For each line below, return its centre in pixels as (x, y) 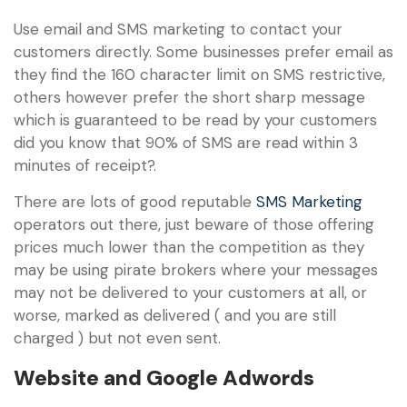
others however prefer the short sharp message (189, 98)
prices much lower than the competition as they (189, 247)
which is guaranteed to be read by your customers (195, 120)
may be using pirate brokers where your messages (196, 269)
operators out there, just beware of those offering (194, 224)
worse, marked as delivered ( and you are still (175, 315)
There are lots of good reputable (135, 201)
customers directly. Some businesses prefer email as (203, 52)
